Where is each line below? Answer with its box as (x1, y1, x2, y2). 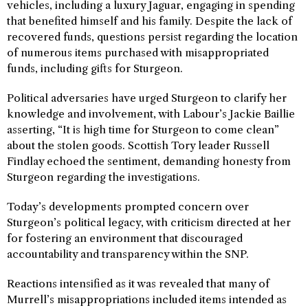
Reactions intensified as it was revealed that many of (7, 276, 269, 290)
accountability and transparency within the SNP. (7, 247, 249, 261)
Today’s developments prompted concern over (7, 199, 249, 213)
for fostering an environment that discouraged (7, 231, 243, 245)
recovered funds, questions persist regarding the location (7, 30, 298, 43)
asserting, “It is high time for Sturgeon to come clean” (7, 122, 279, 136)
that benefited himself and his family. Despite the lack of (7, 14, 292, 27)
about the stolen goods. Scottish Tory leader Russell (7, 138, 269, 152)
